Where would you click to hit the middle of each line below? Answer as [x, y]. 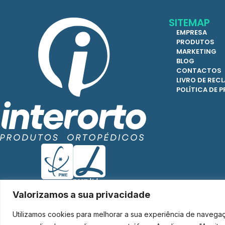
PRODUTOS [195, 42]
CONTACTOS [199, 71]
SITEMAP [189, 23]
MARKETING [196, 51]
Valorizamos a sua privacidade [81, 194]
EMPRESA [192, 32]
